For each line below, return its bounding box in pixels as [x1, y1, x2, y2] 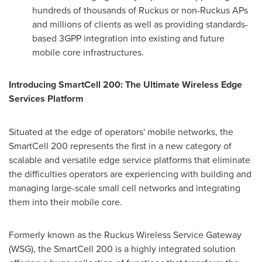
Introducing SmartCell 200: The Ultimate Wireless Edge [9, 78, 242, 91]
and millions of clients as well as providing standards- [32, 18, 248, 30]
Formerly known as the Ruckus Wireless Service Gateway [9, 228, 242, 241]
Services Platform [9, 92, 84, 105]
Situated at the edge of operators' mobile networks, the [9, 125, 233, 138]
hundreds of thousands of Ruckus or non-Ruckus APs [32, 4, 248, 16]
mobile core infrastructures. [32, 46, 144, 58]
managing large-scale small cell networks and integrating [9, 181, 240, 194]
